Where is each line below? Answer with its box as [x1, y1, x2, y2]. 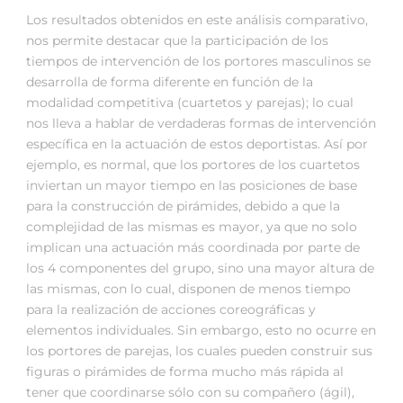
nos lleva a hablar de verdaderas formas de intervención [26, 115, 376, 132]
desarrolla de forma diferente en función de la [26, 74, 313, 91]
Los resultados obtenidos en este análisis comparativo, [26, 12, 368, 29]
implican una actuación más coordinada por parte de [26, 239, 360, 256]
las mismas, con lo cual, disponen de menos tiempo [26, 281, 351, 298]
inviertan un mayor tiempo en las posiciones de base [26, 177, 357, 194]
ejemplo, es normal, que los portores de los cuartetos [26, 157, 360, 174]
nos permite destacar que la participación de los [26, 32, 328, 49]
